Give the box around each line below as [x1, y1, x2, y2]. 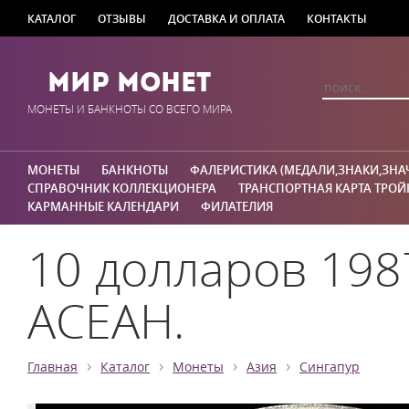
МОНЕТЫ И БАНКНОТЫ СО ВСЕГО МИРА [27, 102, 232, 116]
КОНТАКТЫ [307, 11, 367, 26]
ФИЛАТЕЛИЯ [201, 198, 273, 215]
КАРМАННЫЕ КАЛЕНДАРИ [27, 198, 179, 215]
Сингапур [299, 359, 360, 375]
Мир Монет [47, 66, 212, 99]
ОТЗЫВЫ [98, 11, 146, 26]
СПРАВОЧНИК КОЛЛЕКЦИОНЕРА [27, 180, 216, 196]
